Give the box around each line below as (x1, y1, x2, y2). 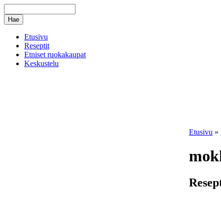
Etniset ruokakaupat (24, 50, 86, 59)
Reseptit (24, 41, 49, 50)
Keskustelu (24, 59, 59, 68)
